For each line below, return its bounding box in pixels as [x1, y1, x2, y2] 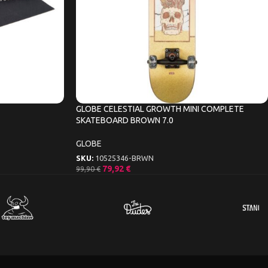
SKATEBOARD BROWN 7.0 [76, 115, 173, 125]
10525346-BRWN [95, 153, 154, 162]
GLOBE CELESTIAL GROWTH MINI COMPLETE [76, 103, 244, 114]
